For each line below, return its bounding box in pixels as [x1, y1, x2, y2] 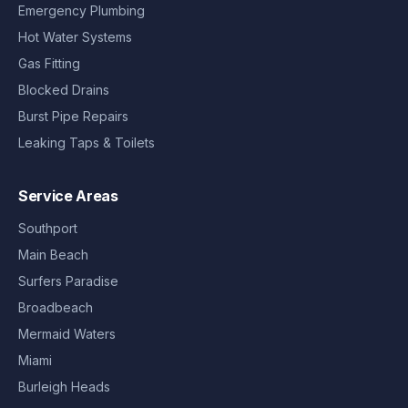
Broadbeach [18, 299, 93, 315]
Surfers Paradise [18, 272, 118, 289]
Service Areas [18, 186, 118, 205]
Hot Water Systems [18, 28, 132, 45]
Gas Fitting [18, 55, 80, 71]
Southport [18, 219, 77, 236]
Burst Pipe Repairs [18, 107, 128, 124]
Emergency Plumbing [18, 2, 145, 18]
